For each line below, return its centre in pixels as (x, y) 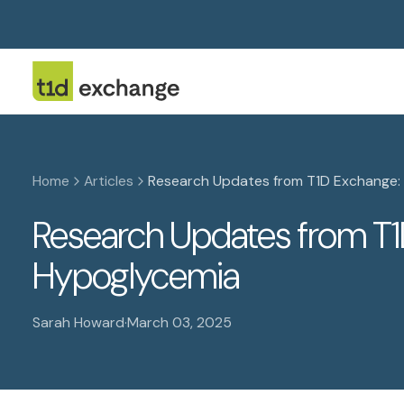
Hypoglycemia (136, 276)
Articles (108, 181)
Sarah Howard (78, 322)
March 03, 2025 (179, 322)
